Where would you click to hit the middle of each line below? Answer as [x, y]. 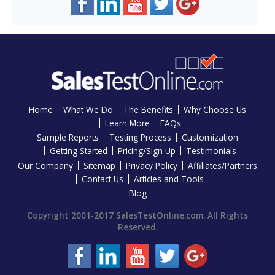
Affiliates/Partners [223, 165]
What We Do [88, 109]
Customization [210, 137]
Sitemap [99, 165]
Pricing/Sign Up [146, 151]
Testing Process [140, 137]
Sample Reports [68, 137]
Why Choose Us [215, 109]
